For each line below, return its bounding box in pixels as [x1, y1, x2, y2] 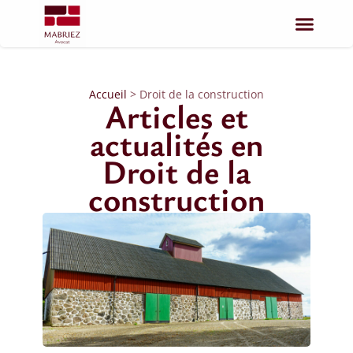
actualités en [90, 121, 263, 165]
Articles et [105, 94, 248, 138]
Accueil [89, 87, 127, 102]
